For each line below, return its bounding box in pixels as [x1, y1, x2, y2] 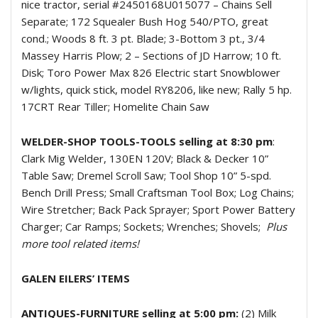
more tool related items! [21, 236, 139, 251]
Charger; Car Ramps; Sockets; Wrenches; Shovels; [21, 219, 261, 234]
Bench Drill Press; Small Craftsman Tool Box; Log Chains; [21, 185, 294, 199]
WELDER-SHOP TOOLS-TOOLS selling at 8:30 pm [21, 134, 273, 148]
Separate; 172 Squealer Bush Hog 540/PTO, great [21, 14, 268, 28]
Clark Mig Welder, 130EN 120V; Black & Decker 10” [21, 151, 268, 165]
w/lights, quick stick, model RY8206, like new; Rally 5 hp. [21, 82, 292, 97]
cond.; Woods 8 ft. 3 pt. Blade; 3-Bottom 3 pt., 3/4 [21, 31, 265, 45]
